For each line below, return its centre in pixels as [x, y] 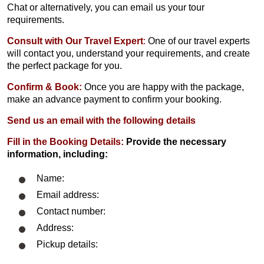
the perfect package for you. [65, 65]
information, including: [57, 154]
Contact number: [71, 212]
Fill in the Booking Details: [65, 141]
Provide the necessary [176, 141]
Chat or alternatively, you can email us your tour [106, 7]
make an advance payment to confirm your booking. [114, 99]
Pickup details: [67, 245]
